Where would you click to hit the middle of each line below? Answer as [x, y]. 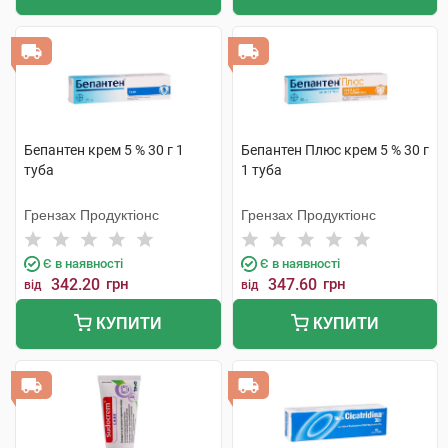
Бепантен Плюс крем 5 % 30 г [334, 150]
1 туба [261, 170]
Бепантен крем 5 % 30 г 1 [104, 150]
